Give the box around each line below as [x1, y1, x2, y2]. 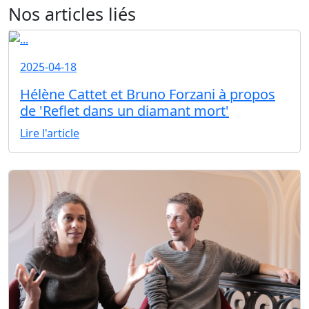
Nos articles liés [8, 1, 136, 26]
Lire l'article [20, 126, 79, 141]
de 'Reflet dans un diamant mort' [20, 101, 229, 121]
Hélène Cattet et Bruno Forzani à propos [20, 85, 275, 104]
